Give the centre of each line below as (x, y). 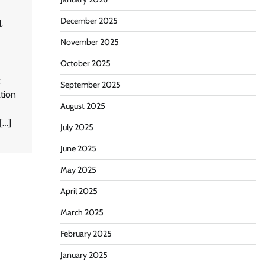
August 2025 (83, 106)
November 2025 (89, 42)
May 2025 (78, 170)
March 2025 (82, 212)
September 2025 (90, 85)
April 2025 (79, 191)
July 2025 (77, 127)
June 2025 (78, 148)
